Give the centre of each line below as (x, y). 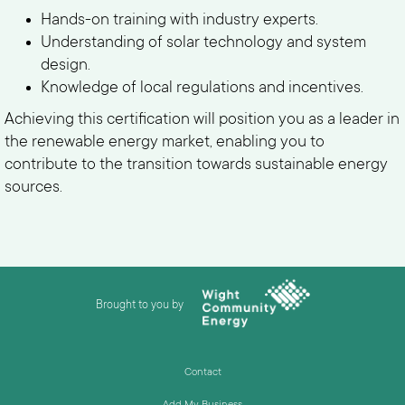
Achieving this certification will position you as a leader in (202, 120)
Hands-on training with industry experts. (179, 21)
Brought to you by (139, 306)
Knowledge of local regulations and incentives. (202, 89)
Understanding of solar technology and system (203, 43)
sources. (33, 188)
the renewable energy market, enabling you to (165, 143)
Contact (202, 373)
